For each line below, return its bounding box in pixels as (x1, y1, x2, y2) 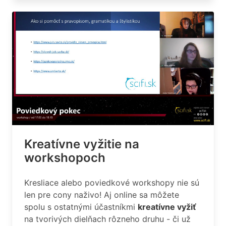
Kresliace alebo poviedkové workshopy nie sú (24, 178, 199, 188)
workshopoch (24, 150, 105, 165)
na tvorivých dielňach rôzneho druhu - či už (24, 214, 191, 224)
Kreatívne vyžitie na (24, 137, 139, 151)
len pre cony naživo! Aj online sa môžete (24, 190, 179, 200)
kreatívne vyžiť (138, 202, 196, 212)
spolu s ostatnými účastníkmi (24, 202, 138, 212)
